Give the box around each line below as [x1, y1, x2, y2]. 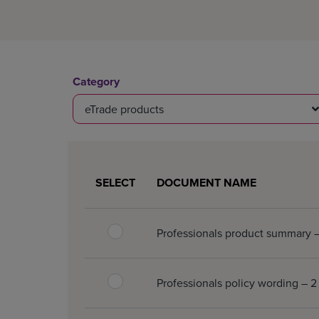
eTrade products [85, 100, 164, 117]
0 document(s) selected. [85, 167, 204, 183]
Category [73, 73, 120, 90]
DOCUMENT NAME [157, 174, 256, 191]
